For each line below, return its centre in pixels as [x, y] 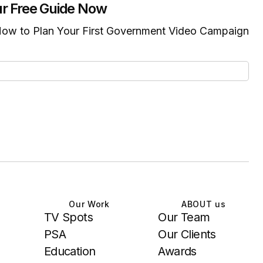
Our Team [184, 217]
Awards [177, 251]
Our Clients [187, 234]
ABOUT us [203, 204]
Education [70, 251]
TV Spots [68, 217]
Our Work [89, 204]
